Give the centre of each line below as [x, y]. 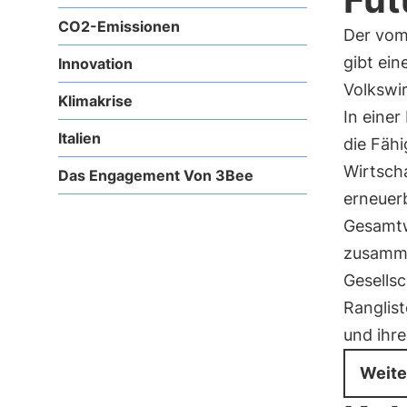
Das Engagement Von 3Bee [156, 175]
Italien [79, 138]
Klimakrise [95, 101]
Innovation [95, 64]
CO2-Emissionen [119, 26]
